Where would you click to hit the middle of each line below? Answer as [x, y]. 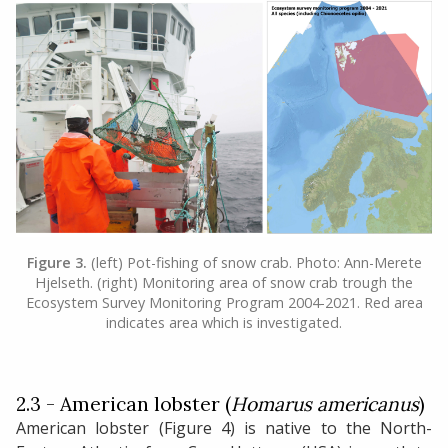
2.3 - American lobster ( [123, 404]
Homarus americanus [325, 404]
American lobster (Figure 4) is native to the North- [224, 428]
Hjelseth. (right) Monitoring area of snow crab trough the [224, 283]
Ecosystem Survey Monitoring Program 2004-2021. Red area [224, 303]
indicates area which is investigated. [224, 323]
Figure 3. [56, 263]
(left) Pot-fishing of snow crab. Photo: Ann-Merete [254, 263]
